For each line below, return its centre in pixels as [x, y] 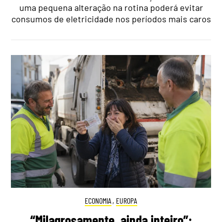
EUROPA [127, 201]
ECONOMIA [98, 201]
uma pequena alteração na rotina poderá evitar [111, 7]
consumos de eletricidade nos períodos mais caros [111, 19]
